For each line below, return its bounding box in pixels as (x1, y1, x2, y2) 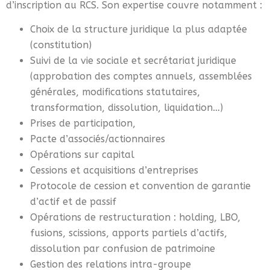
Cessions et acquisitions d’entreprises (30, 165, 198, 177)
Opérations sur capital (30, 149, 134, 161)
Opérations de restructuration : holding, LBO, (30, 212, 240, 224)
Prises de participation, (30, 118, 136, 130)
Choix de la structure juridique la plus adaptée (30, 24, 247, 36)
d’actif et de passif (30, 196, 116, 208)
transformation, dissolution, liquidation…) (30, 102, 223, 114)
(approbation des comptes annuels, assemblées (30, 71, 252, 83)
